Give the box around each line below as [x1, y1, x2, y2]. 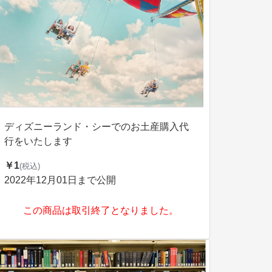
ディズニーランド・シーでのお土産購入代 [4, 121, 189, 132]
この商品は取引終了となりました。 [23, 205, 178, 216]
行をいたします [4, 136, 72, 146]
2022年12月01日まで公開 [4, 175, 116, 185]
